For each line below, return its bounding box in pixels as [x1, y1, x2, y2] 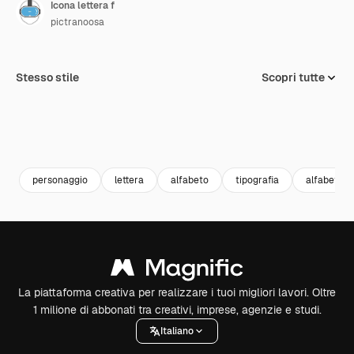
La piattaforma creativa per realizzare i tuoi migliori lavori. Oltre [18, 285, 336, 299]
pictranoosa [51, 16, 104, 28]
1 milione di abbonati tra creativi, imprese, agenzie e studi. [32, 303, 322, 317]
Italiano [160, 324, 194, 337]
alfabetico [306, 173, 352, 186]
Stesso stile [16, 70, 79, 85]
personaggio [32, 173, 88, 186]
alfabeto [171, 173, 209, 186]
